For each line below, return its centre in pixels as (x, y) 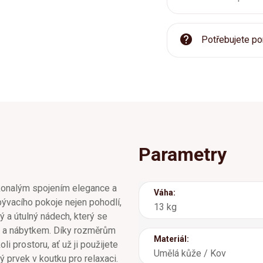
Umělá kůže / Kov (190, 253)
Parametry (183, 154)
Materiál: (171, 239)
